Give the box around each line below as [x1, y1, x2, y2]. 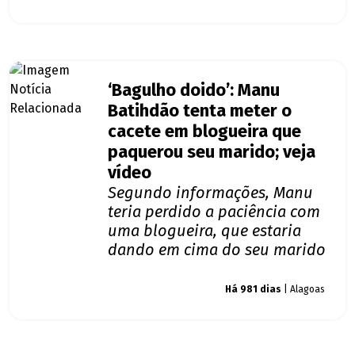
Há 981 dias [225, 284, 281, 296]
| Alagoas [281, 284, 325, 296]
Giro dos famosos [121, 284, 196, 296]
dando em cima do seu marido [108, 240, 326, 260]
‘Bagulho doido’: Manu [108, 80, 280, 101]
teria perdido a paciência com [108, 202, 320, 222]
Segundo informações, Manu [108, 183, 313, 203]
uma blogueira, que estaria [108, 221, 301, 241]
